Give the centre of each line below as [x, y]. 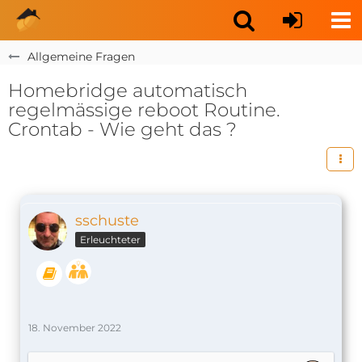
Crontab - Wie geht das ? [122, 129]
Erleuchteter [110, 239]
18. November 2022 [75, 327]
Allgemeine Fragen [81, 57]
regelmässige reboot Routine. [144, 110]
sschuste [107, 221]
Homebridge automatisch [128, 90]
